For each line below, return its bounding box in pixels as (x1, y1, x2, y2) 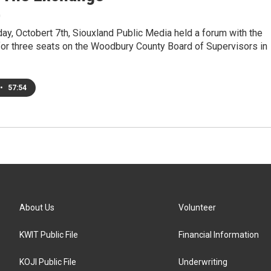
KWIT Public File (19, 230, 78, 240)
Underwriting (178, 257, 228, 267)
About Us (19, 203, 54, 212)
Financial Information (178, 230, 260, 240)
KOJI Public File (19, 257, 76, 267)
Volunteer (178, 203, 217, 212)
